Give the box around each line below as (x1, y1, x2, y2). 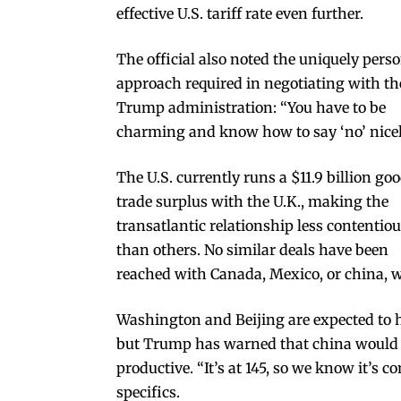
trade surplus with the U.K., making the (116, 192, 388, 210)
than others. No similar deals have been (116, 240, 388, 259)
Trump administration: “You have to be (116, 98, 386, 116)
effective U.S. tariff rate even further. (116, 4, 363, 22)
